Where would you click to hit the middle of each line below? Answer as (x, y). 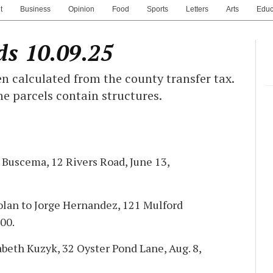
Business (35, 9)
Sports (158, 9)
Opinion (81, 9)
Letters (197, 9)
